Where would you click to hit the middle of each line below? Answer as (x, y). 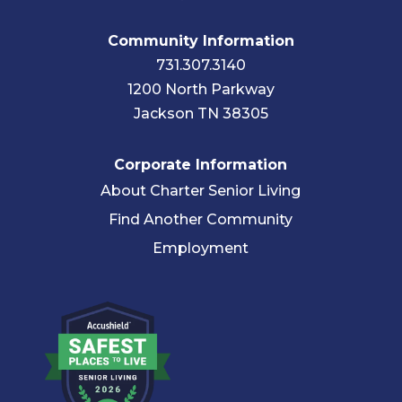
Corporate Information (201, 165)
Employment (201, 249)
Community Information (201, 41)
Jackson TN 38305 (201, 114)
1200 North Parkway (201, 90)
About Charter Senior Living (201, 191)
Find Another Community (201, 220)
